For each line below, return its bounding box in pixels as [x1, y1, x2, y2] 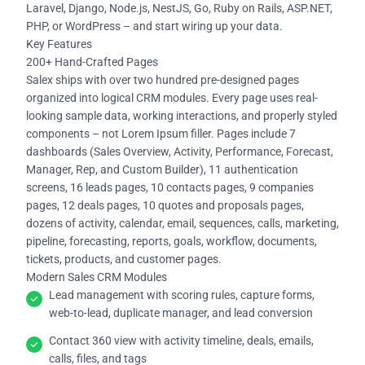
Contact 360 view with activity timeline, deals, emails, [49, 333, 314, 347]
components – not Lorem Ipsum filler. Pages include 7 [26, 126, 296, 140]
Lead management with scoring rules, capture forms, [49, 288, 314, 301]
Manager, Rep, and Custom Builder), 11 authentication [26, 162, 298, 176]
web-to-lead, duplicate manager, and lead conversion [49, 306, 313, 319]
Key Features [26, 37, 92, 51]
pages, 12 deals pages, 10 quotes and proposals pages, [26, 198, 304, 212]
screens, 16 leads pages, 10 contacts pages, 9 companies [26, 180, 314, 194]
